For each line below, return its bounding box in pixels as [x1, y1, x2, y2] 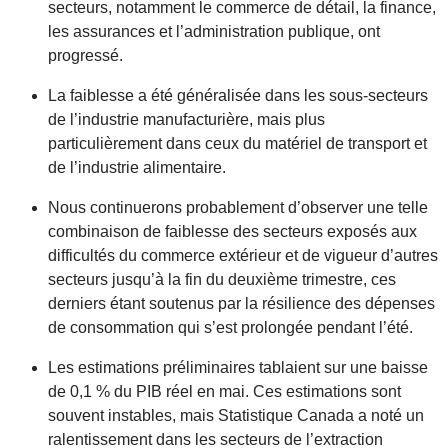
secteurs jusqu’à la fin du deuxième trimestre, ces [48, 271, 396, 289]
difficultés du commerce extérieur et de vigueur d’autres [48, 247, 438, 265]
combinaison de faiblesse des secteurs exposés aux [48, 223, 417, 241]
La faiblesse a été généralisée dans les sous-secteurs [48, 87, 428, 105]
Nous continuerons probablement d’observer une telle [48, 199, 428, 217]
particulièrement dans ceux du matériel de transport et [48, 135, 427, 153]
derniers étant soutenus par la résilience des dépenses [48, 295, 435, 313]
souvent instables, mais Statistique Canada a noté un [48, 407, 424, 425]
